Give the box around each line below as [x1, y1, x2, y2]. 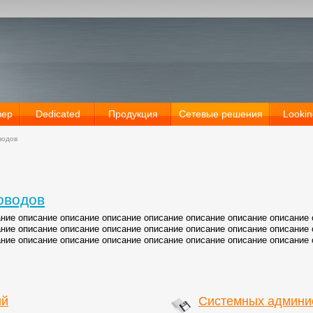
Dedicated [35, 108, 80, 119]
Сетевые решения [178, 108, 263, 119]
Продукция [108, 108, 158, 119]
